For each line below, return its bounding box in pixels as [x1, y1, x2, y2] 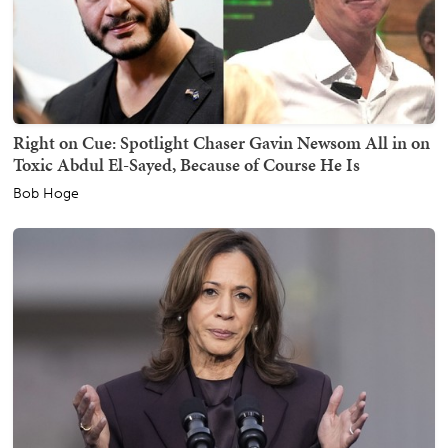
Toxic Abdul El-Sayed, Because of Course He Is [13, 152, 360, 178]
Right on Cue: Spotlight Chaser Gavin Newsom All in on [13, 130, 430, 156]
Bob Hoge [13, 185, 79, 203]
